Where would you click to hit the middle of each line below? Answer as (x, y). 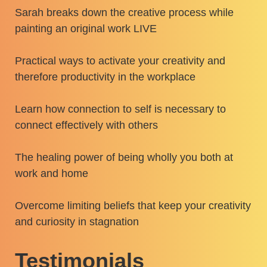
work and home (52, 174)
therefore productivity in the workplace (105, 77)
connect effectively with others (87, 125)
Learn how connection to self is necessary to (121, 109)
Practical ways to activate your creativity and (120, 61)
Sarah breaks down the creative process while (125, 13)
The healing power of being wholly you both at (124, 158)
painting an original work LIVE (86, 29)
